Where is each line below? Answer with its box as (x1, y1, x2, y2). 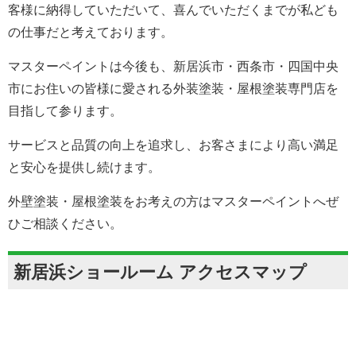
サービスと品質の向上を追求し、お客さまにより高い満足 (8, 138, 339, 153)
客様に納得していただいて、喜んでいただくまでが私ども (8, 3, 339, 17)
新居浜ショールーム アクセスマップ (14, 262, 307, 283)
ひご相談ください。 (8, 217, 122, 231)
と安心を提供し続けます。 (8, 161, 161, 175)
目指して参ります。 (8, 104, 122, 118)
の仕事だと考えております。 (8, 25, 173, 40)
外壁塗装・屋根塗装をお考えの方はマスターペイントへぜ (8, 195, 339, 209)
